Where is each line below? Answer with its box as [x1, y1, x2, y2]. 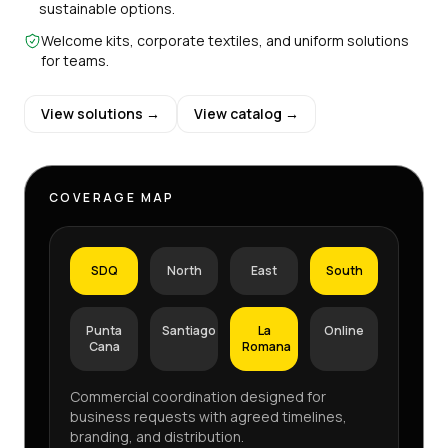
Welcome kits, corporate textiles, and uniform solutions [41, 30, 410, 50]
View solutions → [41, 103, 160, 123]
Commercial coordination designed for [70, 386, 326, 406]
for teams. [41, 50, 110, 70]
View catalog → [194, 103, 299, 123]
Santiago [162, 321, 216, 339]
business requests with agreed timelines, [70, 406, 347, 426]
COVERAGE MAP [49, 188, 175, 206]
